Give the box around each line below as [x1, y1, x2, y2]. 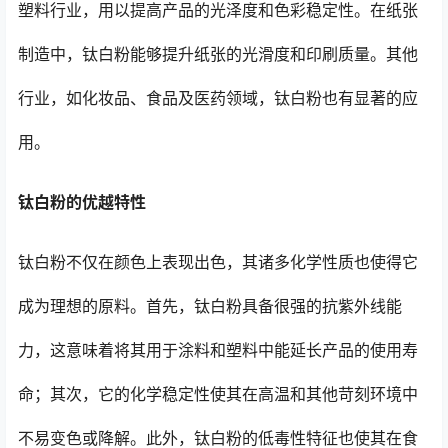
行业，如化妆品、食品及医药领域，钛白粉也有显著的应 [18, 87, 418, 108]
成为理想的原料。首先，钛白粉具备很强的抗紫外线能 [18, 295, 402, 316]
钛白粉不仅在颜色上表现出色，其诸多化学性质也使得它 [18, 251, 418, 272]
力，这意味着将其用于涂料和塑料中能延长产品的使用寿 [18, 339, 418, 360]
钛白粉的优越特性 [18, 191, 146, 212]
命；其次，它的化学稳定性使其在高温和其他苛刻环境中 [18, 383, 418, 404]
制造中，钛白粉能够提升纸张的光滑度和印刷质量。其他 [18, 43, 418, 64]
